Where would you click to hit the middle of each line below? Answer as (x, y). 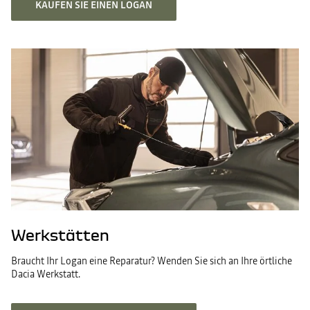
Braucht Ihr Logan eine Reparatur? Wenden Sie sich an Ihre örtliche (152, 261)
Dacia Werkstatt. (46, 274)
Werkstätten (60, 235)
